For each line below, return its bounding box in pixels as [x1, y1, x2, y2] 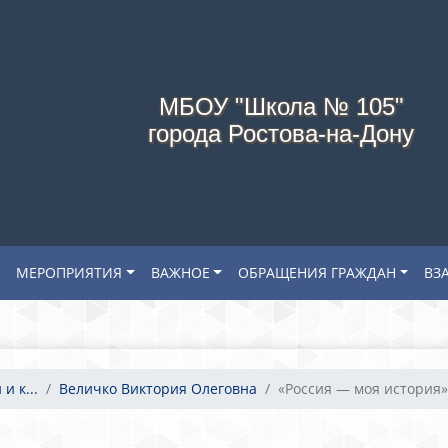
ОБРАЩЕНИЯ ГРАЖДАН [237, 263, 396, 282]
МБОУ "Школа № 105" [158, 93, 404, 120]
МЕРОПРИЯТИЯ [16, 263, 123, 282]
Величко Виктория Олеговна [59, 379, 257, 398]
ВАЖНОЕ [150, 263, 210, 282]
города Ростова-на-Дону [148, 120, 414, 147]
